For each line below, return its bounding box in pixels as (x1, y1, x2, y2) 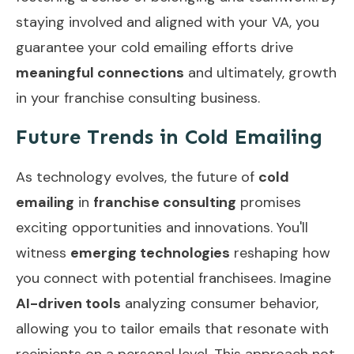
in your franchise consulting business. (16, 88, 260, 107)
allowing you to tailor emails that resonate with (16, 318, 329, 338)
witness (16, 243, 70, 262)
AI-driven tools (16, 293, 121, 313)
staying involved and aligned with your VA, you (16, 12, 319, 32)
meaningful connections (16, 62, 184, 82)
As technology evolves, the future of (16, 167, 258, 186)
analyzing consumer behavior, (121, 293, 318, 313)
